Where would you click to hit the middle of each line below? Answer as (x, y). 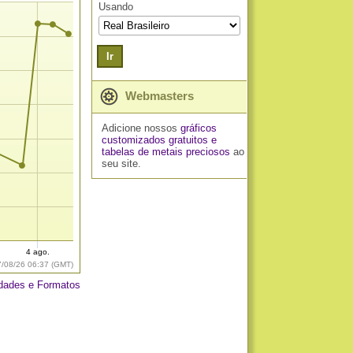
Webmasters (158, 96)
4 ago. (38, 252)
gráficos (198, 128)
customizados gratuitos (154, 140)
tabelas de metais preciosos (165, 152)
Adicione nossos (141, 128)
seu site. (121, 163)
